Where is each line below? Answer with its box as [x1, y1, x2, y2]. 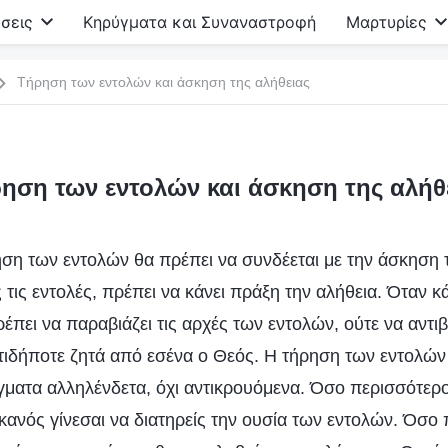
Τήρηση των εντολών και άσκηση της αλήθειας [17, 73, 310, 90]
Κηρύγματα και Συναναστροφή [83, 12, 316, 32]
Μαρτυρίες [346, 12, 427, 32]
